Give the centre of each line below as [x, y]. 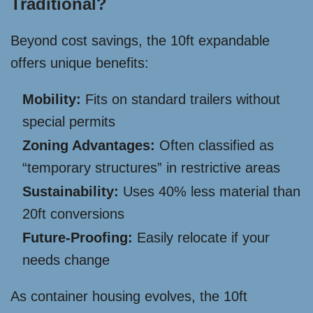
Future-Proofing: [78, 238]
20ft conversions [73, 214]
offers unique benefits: [80, 63]
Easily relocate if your [201, 238]
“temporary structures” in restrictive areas [151, 168]
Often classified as [214, 146]
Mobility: [52, 100]
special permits [69, 122]
